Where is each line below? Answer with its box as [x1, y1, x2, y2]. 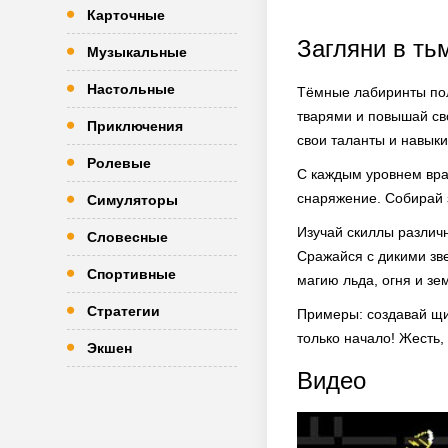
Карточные [87, 7, 165, 23]
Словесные [87, 229, 168, 245]
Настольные [87, 81, 175, 97]
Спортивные [87, 266, 176, 282]
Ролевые [87, 155, 151, 171]
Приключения [87, 118, 183, 134]
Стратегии [87, 303, 160, 319]
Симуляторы [87, 192, 178, 208]
